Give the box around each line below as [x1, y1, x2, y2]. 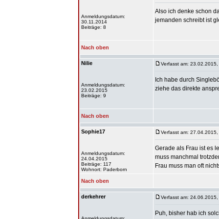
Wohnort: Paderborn [81, 167, 127, 172]
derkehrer [81, 194, 106, 199]
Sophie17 [81, 129, 105, 134]
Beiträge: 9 [81, 93, 106, 98]
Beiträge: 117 [81, 161, 111, 167]
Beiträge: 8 [81, 24, 106, 30]
